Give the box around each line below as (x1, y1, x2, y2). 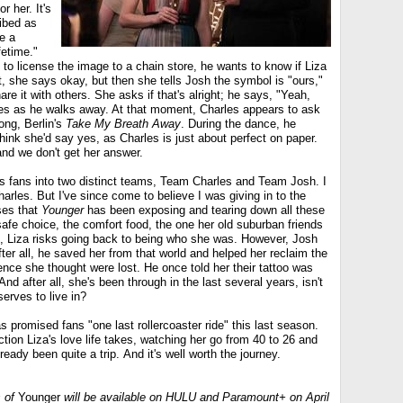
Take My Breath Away (66, 117, 181, 130)
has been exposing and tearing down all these (84, 203, 325, 217)
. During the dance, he (181, 117, 296, 130)
